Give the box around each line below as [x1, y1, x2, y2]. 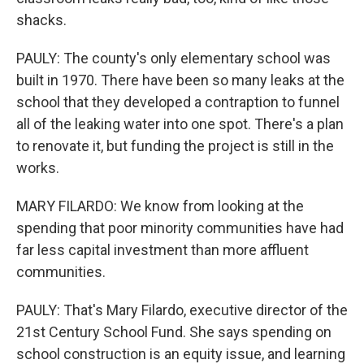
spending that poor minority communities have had [16, 219, 344, 236]
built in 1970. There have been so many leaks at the [16, 71, 344, 89]
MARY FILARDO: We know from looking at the [16, 197, 304, 214]
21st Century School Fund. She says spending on [16, 323, 331, 340]
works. [16, 159, 59, 176]
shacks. [16, 11, 67, 28]
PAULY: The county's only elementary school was [16, 50, 331, 67]
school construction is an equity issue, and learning [16, 345, 345, 362]
